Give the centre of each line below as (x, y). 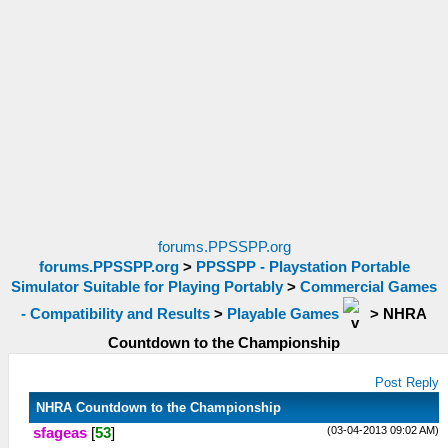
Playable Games (283, 313)
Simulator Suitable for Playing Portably (147, 287)
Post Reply (407, 382)
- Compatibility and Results (115, 313)
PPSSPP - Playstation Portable (302, 267)
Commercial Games (368, 287)
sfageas (60, 433)
